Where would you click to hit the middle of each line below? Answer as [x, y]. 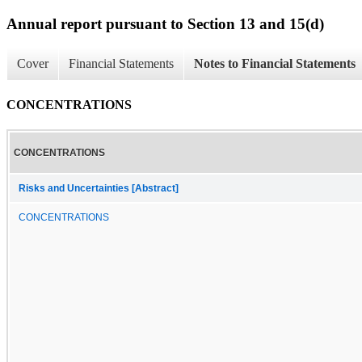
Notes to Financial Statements [275, 64]
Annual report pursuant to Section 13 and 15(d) [165, 23]
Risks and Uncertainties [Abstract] [99, 188]
